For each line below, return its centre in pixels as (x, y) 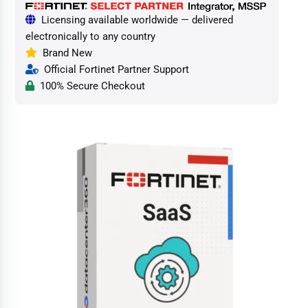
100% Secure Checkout (90, 86)
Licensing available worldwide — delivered (135, 20)
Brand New (65, 53)
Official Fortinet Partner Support (114, 70)
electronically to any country (91, 37)
